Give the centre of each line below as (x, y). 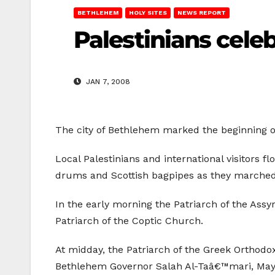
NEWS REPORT (202, 13)
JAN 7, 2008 (107, 82)
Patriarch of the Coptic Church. (129, 221)
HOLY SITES (148, 13)
